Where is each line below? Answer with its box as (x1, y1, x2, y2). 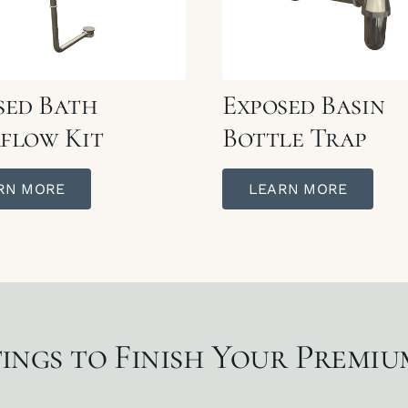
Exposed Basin (221, 87, 385, 122)
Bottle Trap (221, 120, 368, 155)
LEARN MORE (248, 179, 348, 198)
